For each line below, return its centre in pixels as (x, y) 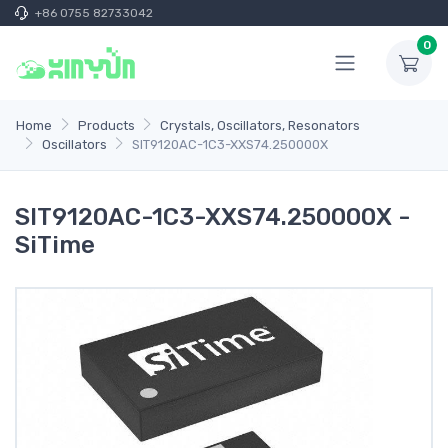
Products (106, 125)
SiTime (55, 245)
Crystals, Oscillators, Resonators (260, 125)
